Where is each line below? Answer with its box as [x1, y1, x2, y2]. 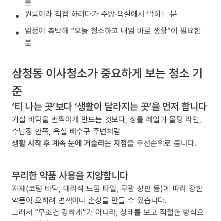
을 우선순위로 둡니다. [127, 137, 196, 148]
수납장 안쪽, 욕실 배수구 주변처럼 [12, 125, 120, 137]
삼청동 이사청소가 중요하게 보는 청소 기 [12, 64, 203, 81]
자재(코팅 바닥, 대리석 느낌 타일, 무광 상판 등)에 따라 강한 [12, 183, 203, 194]
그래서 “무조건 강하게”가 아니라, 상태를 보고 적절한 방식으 [12, 206, 204, 218]
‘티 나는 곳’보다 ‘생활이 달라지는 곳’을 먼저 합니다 [12, 99, 207, 113]
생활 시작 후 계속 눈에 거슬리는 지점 [12, 137, 127, 148]
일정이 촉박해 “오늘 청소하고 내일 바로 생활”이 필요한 [25, 25, 201, 36]
